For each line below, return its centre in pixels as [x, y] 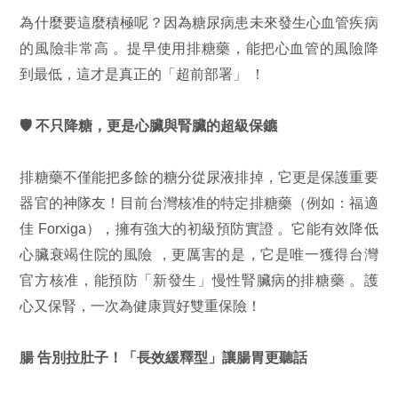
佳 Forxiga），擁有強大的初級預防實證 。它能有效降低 [199, 228]
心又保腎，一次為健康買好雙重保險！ [141, 305]
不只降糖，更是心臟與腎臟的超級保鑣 [157, 125]
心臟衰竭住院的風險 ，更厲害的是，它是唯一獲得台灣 [199, 254]
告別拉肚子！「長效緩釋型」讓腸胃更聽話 [173, 357]
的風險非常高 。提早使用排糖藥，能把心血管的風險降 [199, 48]
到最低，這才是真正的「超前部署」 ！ [143, 73]
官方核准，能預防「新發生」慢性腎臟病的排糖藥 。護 [199, 279]
